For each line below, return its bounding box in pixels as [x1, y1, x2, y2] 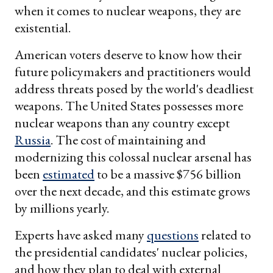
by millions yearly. [15, 199, 109, 218]
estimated [43, 165, 94, 183]
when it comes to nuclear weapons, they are [15, 2, 241, 20]
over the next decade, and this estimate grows [15, 182, 250, 200]
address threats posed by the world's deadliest [15, 80, 253, 98]
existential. [15, 19, 71, 37]
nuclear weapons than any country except [15, 114, 230, 132]
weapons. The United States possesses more [15, 97, 243, 115]
